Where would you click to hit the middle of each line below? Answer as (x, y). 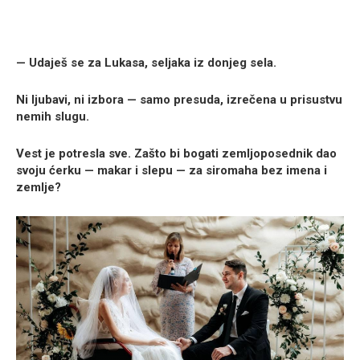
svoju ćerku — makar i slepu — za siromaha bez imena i (172, 171)
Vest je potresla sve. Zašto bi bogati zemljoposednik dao (176, 154)
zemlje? (39, 188)
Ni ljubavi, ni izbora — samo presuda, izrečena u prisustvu (179, 100)
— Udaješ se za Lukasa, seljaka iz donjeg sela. (146, 63)
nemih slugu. (53, 117)
